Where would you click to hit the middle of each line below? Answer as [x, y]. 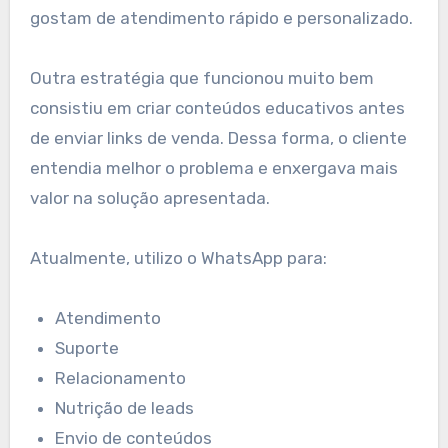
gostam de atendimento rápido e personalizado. [221, 17]
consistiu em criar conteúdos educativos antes [217, 107]
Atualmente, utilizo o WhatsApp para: [178, 257]
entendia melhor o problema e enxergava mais [213, 167]
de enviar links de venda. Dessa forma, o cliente [218, 137]
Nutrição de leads [125, 407]
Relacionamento [121, 377]
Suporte [87, 347]
